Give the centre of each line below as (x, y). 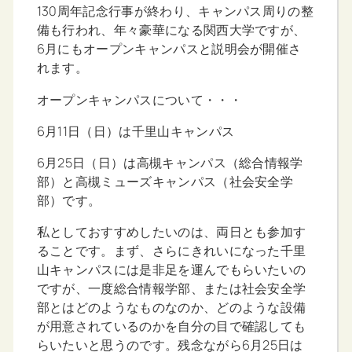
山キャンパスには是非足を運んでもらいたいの (171, 270)
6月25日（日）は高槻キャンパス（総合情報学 (170, 163)
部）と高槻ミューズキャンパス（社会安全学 (165, 182)
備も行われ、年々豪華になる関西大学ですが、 (171, 30)
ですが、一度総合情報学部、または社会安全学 (171, 289)
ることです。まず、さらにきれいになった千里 (171, 251)
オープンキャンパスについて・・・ (139, 99)
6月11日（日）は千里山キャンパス (136, 131)
